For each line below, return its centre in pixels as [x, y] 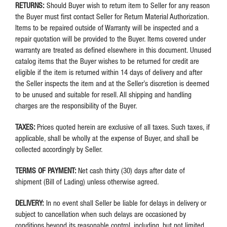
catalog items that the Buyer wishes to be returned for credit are [107, 61]
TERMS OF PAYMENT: [47, 170]
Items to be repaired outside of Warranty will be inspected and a [107, 27]
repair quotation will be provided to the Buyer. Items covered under [110, 39]
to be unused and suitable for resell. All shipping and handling [103, 94]
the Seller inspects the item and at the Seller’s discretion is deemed [112, 83]
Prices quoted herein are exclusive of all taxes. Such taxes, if [123, 127]
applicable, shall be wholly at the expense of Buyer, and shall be [107, 138]
